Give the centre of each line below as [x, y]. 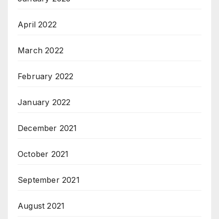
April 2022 [37, 24]
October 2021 [43, 154]
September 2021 [49, 180]
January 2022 [44, 102]
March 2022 [41, 50]
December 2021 [47, 128]
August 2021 [41, 206]
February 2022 [46, 76]
